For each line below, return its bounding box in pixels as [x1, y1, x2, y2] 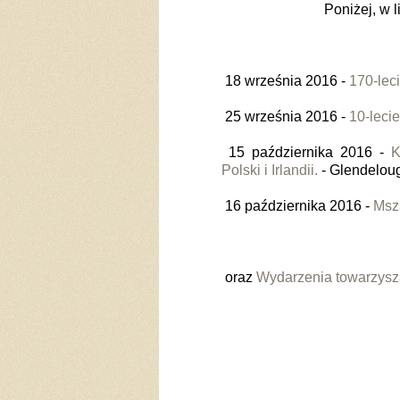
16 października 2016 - [221, 198, 373, 213]
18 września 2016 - [221, 73, 349, 88]
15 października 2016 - [221, 145, 391, 160]
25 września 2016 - [221, 109, 349, 124]
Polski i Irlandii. [221, 162, 318, 178]
